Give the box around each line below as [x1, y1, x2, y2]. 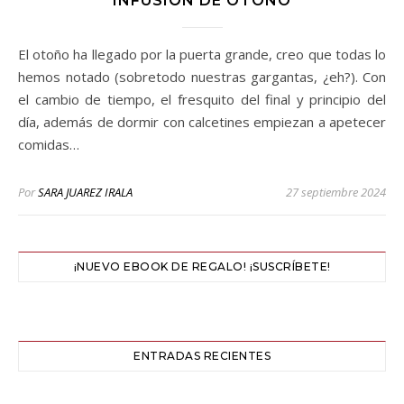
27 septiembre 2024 [286, 184, 386, 200]
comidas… [18, 135, 79, 153]
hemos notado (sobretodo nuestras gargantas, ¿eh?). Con [18, 68, 386, 86]
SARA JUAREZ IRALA [38, 184, 133, 200]
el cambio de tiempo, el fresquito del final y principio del [18, 90, 386, 108]
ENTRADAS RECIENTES [133, 349, 271, 363]
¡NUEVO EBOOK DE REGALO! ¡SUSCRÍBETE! [73, 260, 331, 273]
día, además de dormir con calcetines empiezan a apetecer [18, 113, 386, 131]
